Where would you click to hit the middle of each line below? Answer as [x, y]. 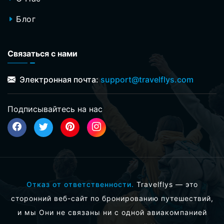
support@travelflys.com [147, 79]
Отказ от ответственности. [80, 184]
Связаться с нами [42, 53]
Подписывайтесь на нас [55, 109]
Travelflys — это [166, 184]
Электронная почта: [59, 79]
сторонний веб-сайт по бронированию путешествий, [112, 198]
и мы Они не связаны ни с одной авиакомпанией [112, 212]
